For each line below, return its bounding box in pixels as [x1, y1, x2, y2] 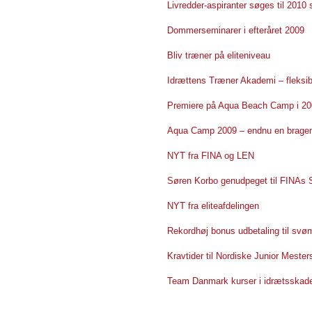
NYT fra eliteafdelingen [167, 200, 259, 211]
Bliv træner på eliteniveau [167, 49, 270, 61]
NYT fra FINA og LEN [167, 150, 254, 161]
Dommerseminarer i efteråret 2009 [167, 24, 304, 36]
